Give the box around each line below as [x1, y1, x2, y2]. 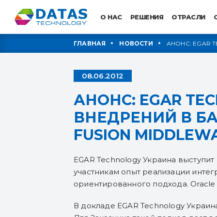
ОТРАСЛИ [171, 13, 205, 21]
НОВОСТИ [119, 40, 153, 47]
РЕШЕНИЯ [130, 13, 163, 21]
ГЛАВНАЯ [74, 40, 106, 47]
